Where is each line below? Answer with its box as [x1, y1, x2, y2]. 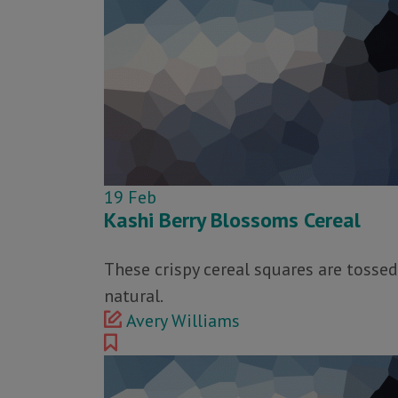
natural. [104, 284, 163, 307]
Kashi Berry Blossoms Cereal [104, 206, 361, 234]
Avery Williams [126, 309, 240, 332]
